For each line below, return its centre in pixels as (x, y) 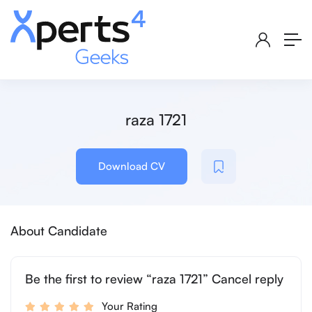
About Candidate (59, 231)
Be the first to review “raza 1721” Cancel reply (154, 279)
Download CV (132, 166)
